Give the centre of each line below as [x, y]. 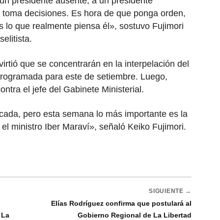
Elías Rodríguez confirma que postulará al [121, 203]
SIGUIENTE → [170, 191]
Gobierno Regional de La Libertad [135, 215]
